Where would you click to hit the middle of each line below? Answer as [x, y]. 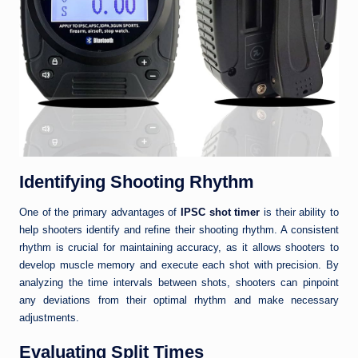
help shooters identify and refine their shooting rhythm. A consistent [179, 230]
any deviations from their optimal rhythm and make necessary [179, 300]
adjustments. [49, 318]
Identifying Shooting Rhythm [137, 182]
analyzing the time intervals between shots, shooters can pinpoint [179, 283]
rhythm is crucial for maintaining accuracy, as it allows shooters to [179, 248]
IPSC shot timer [221, 213]
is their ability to [300, 213]
